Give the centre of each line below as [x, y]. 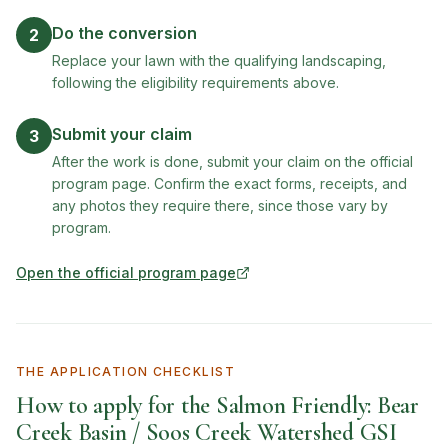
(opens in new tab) [81, 281]
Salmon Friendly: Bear [317, 405]
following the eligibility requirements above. [195, 82]
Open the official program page [126, 272]
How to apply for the [116, 405]
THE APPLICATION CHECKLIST [125, 371]
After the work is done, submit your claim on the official [232, 161]
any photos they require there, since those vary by [220, 205]
